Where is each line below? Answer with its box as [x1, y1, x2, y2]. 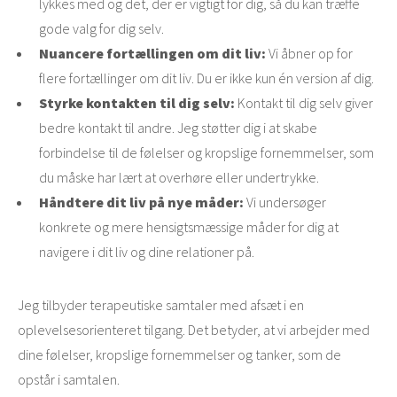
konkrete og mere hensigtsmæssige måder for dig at [39, 218, 339, 237]
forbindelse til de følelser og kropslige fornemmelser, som [39, 144, 374, 162]
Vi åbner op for [269, 44, 353, 63]
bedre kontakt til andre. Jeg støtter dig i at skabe [39, 119, 317, 137]
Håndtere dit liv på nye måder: [39, 193, 246, 212]
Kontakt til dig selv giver [237, 94, 373, 113]
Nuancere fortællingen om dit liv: [39, 44, 269, 63]
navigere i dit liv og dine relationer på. [39, 243, 254, 261]
